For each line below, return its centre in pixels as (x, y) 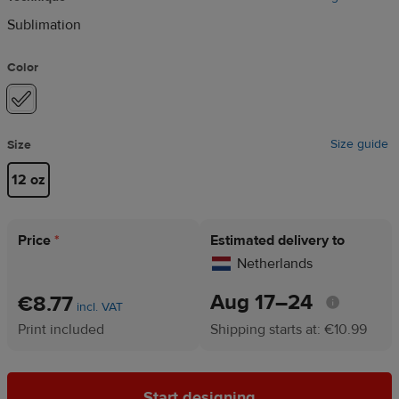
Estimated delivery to (277, 240)
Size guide (359, 144)
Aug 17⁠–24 (261, 302)
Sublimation (44, 24)
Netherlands (275, 263)
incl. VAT (100, 307)
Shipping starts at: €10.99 (289, 329)
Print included (61, 329)
